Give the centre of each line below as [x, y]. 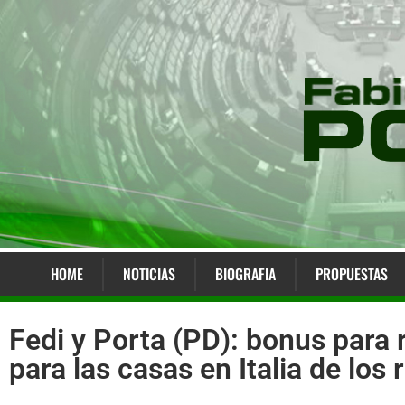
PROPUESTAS [351, 274]
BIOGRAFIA [245, 274]
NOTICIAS [149, 274]
